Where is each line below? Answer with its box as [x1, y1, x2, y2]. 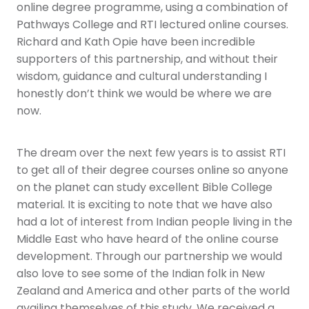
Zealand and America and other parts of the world [17, 282, 290, 301]
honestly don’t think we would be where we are [17, 85, 272, 103]
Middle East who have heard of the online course [17, 230, 279, 249]
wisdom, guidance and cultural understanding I [17, 68, 267, 86]
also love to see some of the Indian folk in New [17, 265, 265, 283]
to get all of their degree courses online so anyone [17, 161, 288, 180]
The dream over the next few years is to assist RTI [17, 144, 286, 163]
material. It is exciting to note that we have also [17, 196, 272, 215]
